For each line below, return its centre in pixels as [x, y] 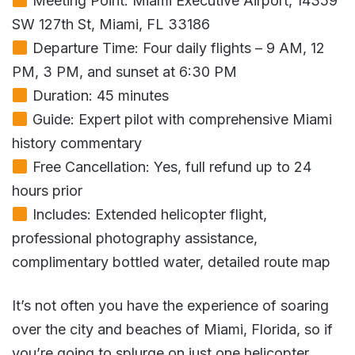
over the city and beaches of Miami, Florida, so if [172, 330]
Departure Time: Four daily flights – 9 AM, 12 [176, 48]
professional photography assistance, [135, 239]
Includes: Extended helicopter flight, [147, 215]
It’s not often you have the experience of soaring [170, 306]
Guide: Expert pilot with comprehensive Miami [180, 120]
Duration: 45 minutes [98, 96]
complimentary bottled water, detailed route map [171, 262]
